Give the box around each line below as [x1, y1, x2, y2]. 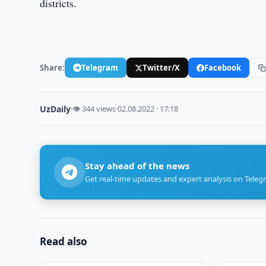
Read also [40, 235, 88, 248]
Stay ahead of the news [85, 160, 190, 172]
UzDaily [40, 103, 71, 115]
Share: [40, 62, 65, 73]
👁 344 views [72, 103, 116, 114]
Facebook [204, 62, 242, 73]
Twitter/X [142, 62, 180, 73]
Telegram [81, 62, 119, 73]
